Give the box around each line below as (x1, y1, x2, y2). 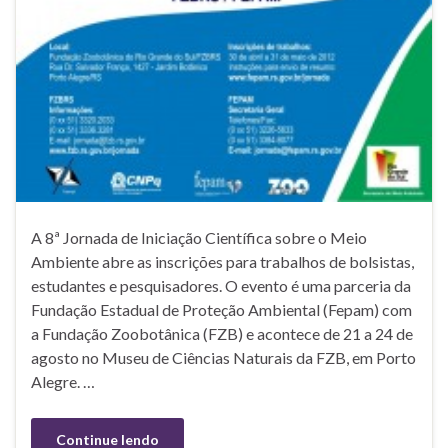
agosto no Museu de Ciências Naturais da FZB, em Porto (31, 347, 416, 367)
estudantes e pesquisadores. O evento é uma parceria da (31, 275, 411, 295)
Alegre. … (31, 371, 95, 391)
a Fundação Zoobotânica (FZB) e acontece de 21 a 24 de (31, 323, 413, 343)
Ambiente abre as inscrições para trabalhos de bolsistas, (31, 251, 414, 271)
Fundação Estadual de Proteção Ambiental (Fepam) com (31, 299, 412, 319)
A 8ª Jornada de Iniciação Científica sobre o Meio (31, 227, 367, 247)
